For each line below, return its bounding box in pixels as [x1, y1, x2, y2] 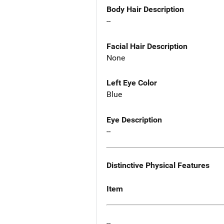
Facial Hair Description [106, 41, 187, 51]
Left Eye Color [106, 78, 157, 88]
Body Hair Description [106, 4, 184, 14]
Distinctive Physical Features [106, 160, 209, 170]
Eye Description [106, 115, 162, 125]
